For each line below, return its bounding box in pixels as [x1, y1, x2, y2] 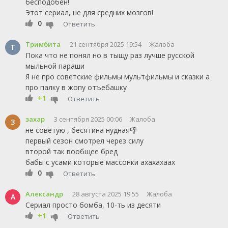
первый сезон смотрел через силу [25, 136, 144, 146]
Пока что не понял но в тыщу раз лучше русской [25, 50, 194, 60]
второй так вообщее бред [25, 147, 118, 156]
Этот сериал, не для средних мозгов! [25, 8, 153, 17]
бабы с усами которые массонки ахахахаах [25, 157, 175, 167]
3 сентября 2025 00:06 [54, 115, 122, 124]
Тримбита [25, 40, 61, 49]
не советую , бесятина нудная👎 [25, 125, 136, 135]
